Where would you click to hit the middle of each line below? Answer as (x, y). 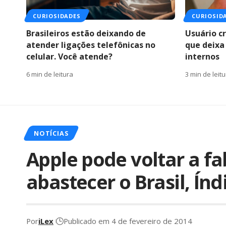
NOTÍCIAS (51, 133)
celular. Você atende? (69, 56)
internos (202, 56)
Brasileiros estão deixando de (86, 33)
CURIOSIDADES (57, 16)
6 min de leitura (50, 74)
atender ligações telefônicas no (91, 45)
